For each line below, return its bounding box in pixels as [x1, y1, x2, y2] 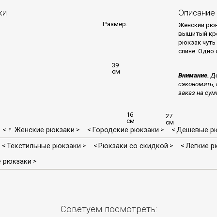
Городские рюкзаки [92, 125, 159, 135]
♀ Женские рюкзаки [7, 125, 75, 135]
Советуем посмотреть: [60, 204, 157, 215]
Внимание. [178, 72, 209, 79]
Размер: [103, 20, 127, 28]
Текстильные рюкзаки [7, 141, 81, 151]
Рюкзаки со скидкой [98, 141, 168, 151]
